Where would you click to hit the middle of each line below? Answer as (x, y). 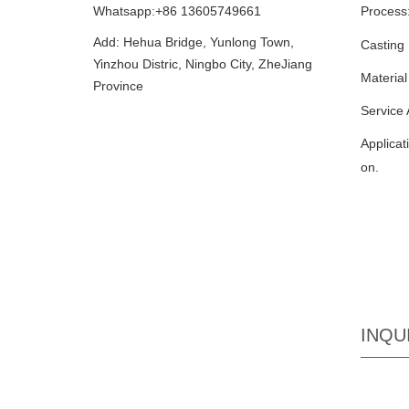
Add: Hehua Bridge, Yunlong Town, (194, 42)
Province (118, 86)
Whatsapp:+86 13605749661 (177, 11)
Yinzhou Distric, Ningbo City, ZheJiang (203, 64)
